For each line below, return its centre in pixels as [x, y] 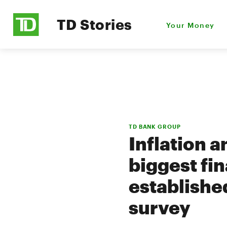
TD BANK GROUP [155, 126]
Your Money [191, 25]
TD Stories [94, 24]
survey [160, 207]
